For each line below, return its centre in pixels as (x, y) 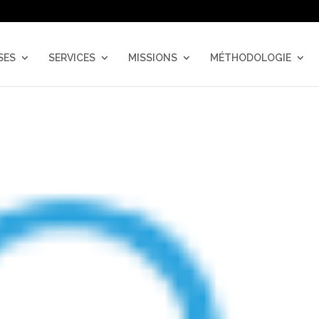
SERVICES (72, 58)
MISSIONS (152, 58)
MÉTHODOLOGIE (250, 58)
